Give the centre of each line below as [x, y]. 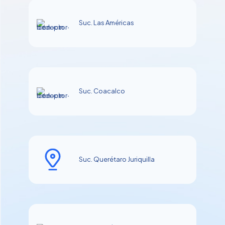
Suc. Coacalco [102, 91]
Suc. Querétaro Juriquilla [117, 159]
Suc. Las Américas [106, 23]
